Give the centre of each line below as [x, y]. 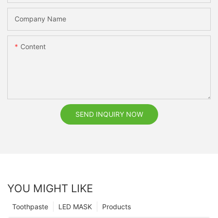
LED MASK [75, 207]
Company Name [40, 19]
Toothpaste [30, 207]
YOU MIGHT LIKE [50, 189]
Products [117, 207]
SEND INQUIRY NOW [109, 114]
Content [33, 47]
